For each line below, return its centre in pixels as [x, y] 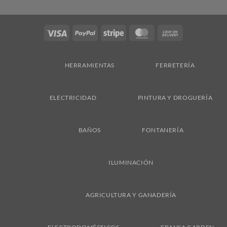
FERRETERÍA [175, 65]
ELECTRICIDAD [73, 98]
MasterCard [171, 32]
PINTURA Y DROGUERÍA [175, 98]
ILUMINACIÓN [131, 163]
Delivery [193, 55]
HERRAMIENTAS [89, 65]
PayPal [106, 32]
